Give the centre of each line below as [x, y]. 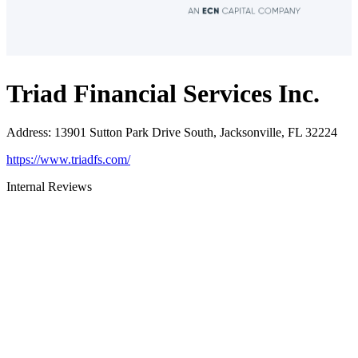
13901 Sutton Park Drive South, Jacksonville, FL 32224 [196, 133]
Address [27, 133]
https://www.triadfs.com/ [68, 160]
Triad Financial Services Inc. [163, 93]
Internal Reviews [49, 187]
